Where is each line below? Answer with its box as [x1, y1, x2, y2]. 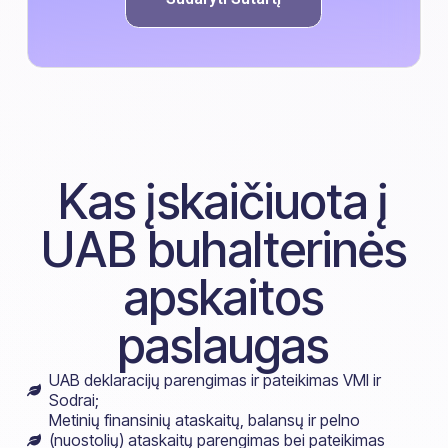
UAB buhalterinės [40, 219, 407, 279]
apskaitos [123, 267, 324, 327]
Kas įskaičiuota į [58, 171, 390, 231]
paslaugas [118, 315, 330, 375]
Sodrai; [49, 389, 100, 410]
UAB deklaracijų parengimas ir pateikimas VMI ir [49, 369, 382, 390]
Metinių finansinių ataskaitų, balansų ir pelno [49, 409, 361, 430]
